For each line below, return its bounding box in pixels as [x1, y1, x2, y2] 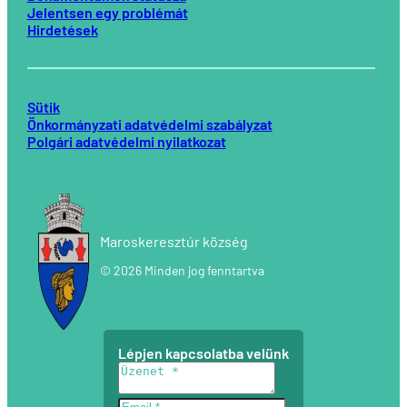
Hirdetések [26, 21, 98, 39]
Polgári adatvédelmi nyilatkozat [26, 133, 226, 151]
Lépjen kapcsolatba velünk [118, 344, 289, 362]
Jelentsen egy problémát [26, 4, 188, 22]
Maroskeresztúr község [99, 233, 248, 251]
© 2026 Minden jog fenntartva [99, 263, 264, 279]
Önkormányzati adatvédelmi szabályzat [26, 115, 273, 134]
